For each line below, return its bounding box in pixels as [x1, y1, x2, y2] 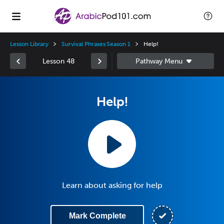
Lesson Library [10, 40, 49, 47]
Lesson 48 [42, 56, 75, 65]
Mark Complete [68, 211, 126, 220]
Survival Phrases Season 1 [61, 40, 131, 47]
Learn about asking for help [61, 180, 162, 190]
